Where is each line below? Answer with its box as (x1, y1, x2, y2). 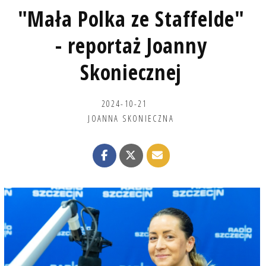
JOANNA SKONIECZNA (88, 112, 174, 124)
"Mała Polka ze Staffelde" (17, 4, 245, 33)
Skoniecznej (80, 57, 182, 87)
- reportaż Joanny (55, 30, 207, 60)
